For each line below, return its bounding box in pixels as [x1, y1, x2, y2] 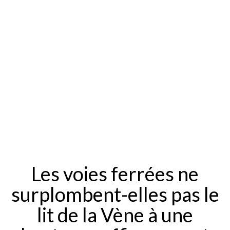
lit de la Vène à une [37, 202, 193, 226]
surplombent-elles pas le [11, 182, 219, 206]
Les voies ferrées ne [31, 161, 199, 185]
